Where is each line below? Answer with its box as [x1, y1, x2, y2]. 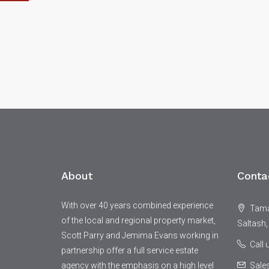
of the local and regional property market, [61, 216, 216, 225]
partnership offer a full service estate [61, 246, 198, 255]
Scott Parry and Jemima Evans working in [61, 231, 219, 240]
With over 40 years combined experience [61, 201, 213, 210]
